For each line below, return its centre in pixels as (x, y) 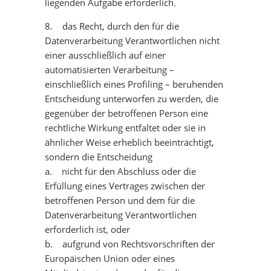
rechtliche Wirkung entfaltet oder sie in (125, 128)
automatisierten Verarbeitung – (109, 70)
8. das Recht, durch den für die (112, 26)
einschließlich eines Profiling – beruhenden (134, 84)
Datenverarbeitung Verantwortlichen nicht (132, 41)
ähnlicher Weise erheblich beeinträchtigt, (129, 142)
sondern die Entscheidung (99, 157)
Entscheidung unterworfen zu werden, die (132, 99)
